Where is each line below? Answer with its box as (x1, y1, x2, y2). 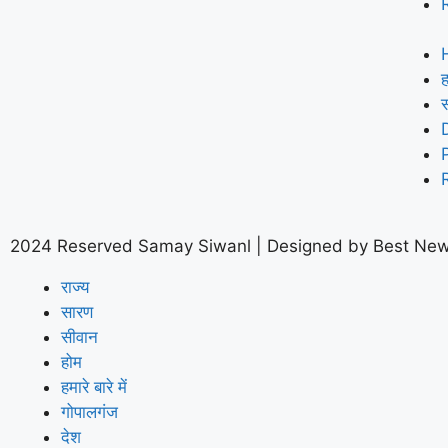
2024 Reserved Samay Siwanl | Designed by (10, 235, 373, 256)
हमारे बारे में (61, 376, 127, 397)
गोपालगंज (61, 401, 118, 422)
